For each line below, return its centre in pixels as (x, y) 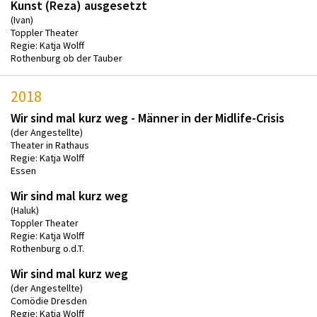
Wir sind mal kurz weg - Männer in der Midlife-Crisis (148, 117)
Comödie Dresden (49, 300)
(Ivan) (22, 19)
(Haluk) (25, 210)
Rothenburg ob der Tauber (67, 58)
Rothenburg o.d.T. (47, 248)
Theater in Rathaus (50, 145)
